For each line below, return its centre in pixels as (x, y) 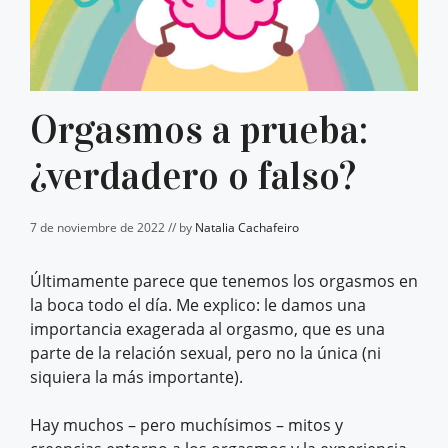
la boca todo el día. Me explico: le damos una (198, 305)
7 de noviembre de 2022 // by (112, 228)
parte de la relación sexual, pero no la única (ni (205, 353)
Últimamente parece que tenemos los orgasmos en (224, 281)
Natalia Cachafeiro (247, 228)
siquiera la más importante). (136, 377)
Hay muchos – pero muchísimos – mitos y (186, 425)
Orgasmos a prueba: (199, 130)
